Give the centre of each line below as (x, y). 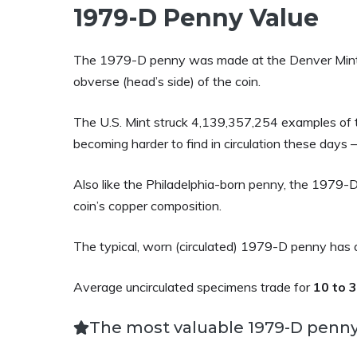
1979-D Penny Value (196, 18)
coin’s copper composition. (147, 206)
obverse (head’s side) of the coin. (167, 81)
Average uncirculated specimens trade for (193, 287)
